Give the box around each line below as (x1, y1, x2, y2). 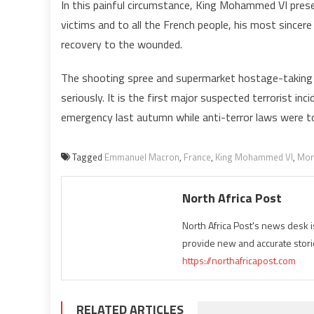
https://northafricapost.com (182, 253, 296, 268)
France (184, 150, 211, 164)
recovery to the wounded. (61, 36, 182, 53)
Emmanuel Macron (104, 150, 179, 164)
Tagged (72, 150, 104, 164)
